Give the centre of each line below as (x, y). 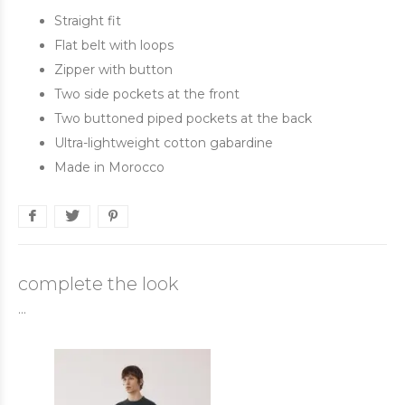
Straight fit (88, 21)
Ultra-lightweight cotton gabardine (164, 143)
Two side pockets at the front (147, 94)
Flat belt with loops (114, 45)
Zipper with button (113, 70)
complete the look (98, 284)
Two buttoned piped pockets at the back (183, 118)
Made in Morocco (109, 167)
